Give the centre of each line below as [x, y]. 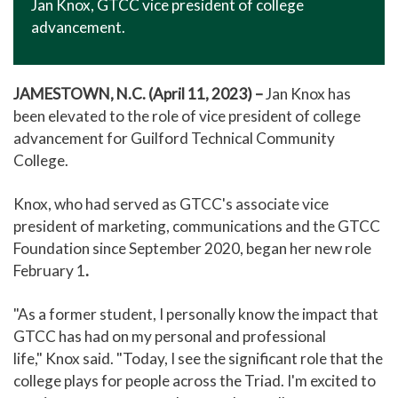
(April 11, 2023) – [206, 94]
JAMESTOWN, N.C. [80, 94]
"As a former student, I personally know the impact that [196, 314]
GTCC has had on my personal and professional [170, 337]
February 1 [49, 271]
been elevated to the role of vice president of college [187, 116]
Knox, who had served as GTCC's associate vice [171, 204]
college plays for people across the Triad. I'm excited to [195, 381]
